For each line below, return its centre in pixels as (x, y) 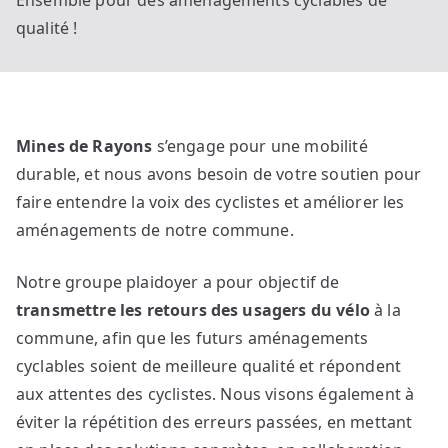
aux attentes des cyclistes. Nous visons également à (215, 394)
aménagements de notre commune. (155, 230)
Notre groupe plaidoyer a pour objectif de (178, 282)
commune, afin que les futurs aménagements (192, 338)
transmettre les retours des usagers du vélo (193, 310)
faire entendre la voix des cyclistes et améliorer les (210, 202)
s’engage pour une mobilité (260, 146)
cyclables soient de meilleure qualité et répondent (209, 366)
